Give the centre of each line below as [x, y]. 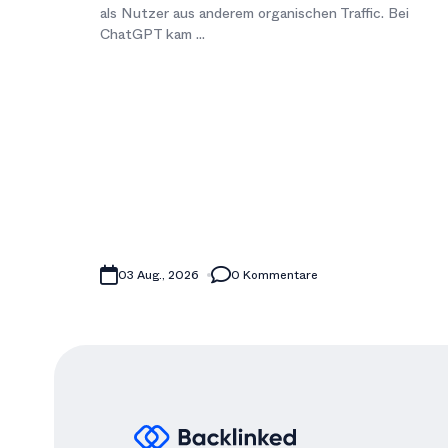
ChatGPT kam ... [152, 34]
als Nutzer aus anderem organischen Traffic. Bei [254, 13]
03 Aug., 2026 [158, 274]
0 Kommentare [274, 274]
